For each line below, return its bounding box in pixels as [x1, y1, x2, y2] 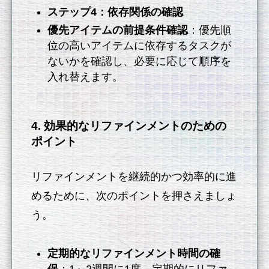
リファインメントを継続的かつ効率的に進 [31, 170, 237, 183]
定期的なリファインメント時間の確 [47, 247, 221, 260]
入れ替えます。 [47, 70, 124, 83]
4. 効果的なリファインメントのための [31, 119, 227, 133]
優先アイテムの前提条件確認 [47, 23, 189, 36]
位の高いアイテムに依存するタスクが [47, 39, 232, 52]
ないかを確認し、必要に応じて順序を [47, 55, 232, 67]
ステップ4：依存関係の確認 [47, 5, 184, 18]
